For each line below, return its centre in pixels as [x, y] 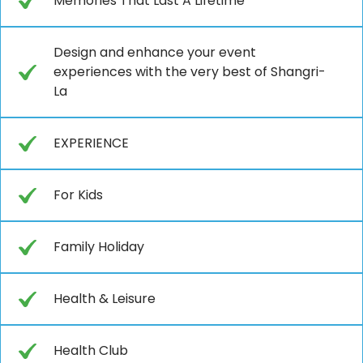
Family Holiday [99, 246]
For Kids [78, 194]
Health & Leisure [105, 298]
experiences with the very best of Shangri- [190, 71]
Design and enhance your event [155, 52]
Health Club [91, 350]
